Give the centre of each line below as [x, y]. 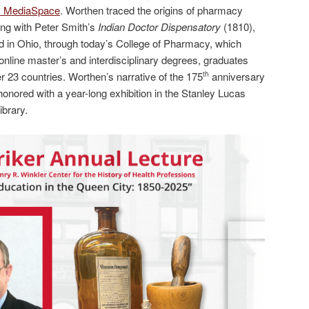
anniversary [237, 76]
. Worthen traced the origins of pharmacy [151, 10]
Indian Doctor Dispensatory [159, 26]
